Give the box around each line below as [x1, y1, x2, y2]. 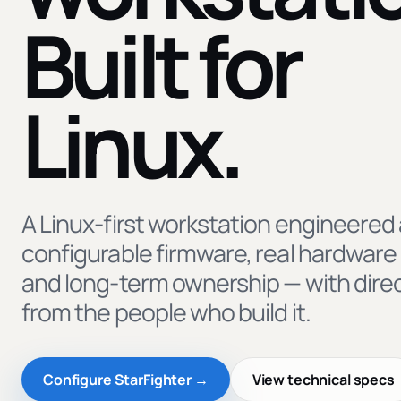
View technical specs [252, 370, 395, 390]
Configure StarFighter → [43, 370, 209, 390]
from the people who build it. [21, 295, 311, 329]
